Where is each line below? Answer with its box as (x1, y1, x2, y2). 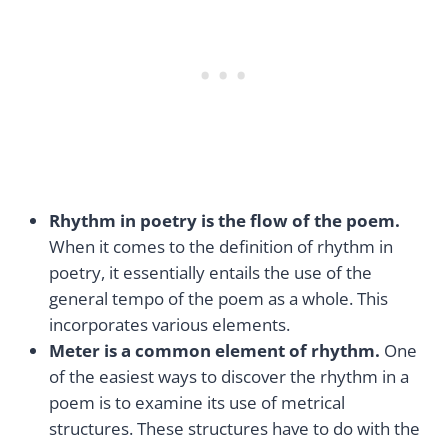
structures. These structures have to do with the (49, 417, 420, 441)
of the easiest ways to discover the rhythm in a (49, 365, 409, 389)
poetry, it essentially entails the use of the (49, 261, 372, 285)
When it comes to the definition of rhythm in (49, 235, 393, 259)
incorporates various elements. (49, 313, 290, 337)
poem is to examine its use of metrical (49, 391, 345, 415)
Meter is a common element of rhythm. (49, 339, 380, 363)
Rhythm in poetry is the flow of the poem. (49, 209, 400, 233)
